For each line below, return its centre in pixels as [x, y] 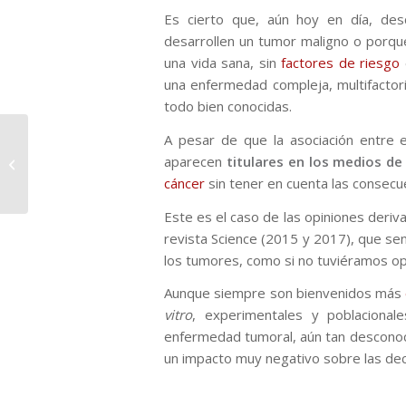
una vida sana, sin [223, 63]
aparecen [195, 161]
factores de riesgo [341, 63]
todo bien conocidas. [228, 106]
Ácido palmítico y [77, 154]
